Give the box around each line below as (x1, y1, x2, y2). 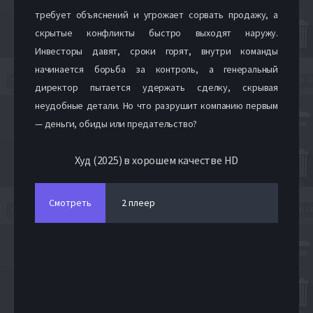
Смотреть (49, 196, 92, 209)
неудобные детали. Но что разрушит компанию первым (35, 99, 278, 112)
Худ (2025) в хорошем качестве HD (74, 152, 239, 167)
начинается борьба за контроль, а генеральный (35, 62, 278, 75)
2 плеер (122, 196, 155, 209)
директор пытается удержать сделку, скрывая (35, 80, 278, 94)
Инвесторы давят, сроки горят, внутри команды (35, 44, 278, 57)
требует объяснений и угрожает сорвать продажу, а (35, 8, 278, 21)
